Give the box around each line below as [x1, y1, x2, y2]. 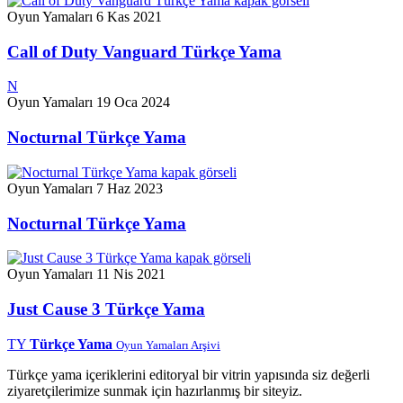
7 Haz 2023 [96, 180, 163, 196]
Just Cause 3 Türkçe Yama [7, 299, 205, 318]
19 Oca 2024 [96, 94, 170, 111]
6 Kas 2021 [96, 8, 162, 24]
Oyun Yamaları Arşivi [116, 337, 220, 352]
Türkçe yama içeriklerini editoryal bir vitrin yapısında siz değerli [7, 366, 370, 382]
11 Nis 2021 [96, 266, 166, 282]
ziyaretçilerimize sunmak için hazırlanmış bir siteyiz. [7, 382, 302, 399]
